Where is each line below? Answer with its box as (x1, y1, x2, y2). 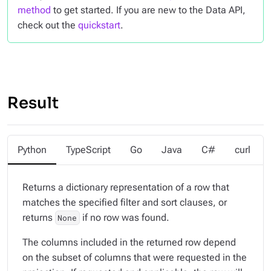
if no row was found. (79, 212, 169, 223)
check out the (18, 19, 78, 31)
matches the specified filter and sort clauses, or (22, 197, 227, 208)
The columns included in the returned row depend (22, 237, 236, 248)
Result (7, 93, 59, 113)
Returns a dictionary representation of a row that (22, 181, 229, 193)
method (18, 4, 51, 16)
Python (18, 144, 47, 155)
